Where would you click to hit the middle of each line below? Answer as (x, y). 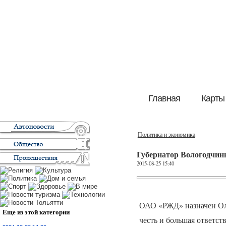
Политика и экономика (166, 134)
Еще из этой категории (36, 212)
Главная (164, 98)
